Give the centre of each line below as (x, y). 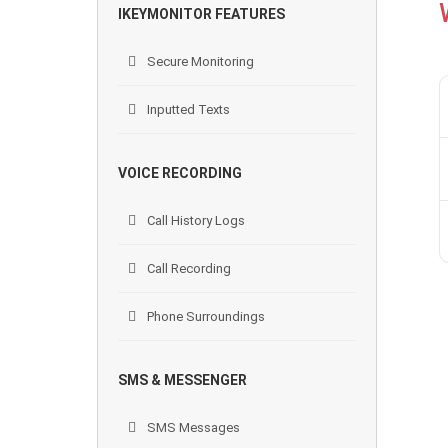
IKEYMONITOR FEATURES (201, 14)
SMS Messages (192, 427)
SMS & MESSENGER (182, 380)
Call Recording (187, 268)
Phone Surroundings (204, 316)
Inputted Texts (187, 109)
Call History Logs (194, 220)
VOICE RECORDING (180, 173)
